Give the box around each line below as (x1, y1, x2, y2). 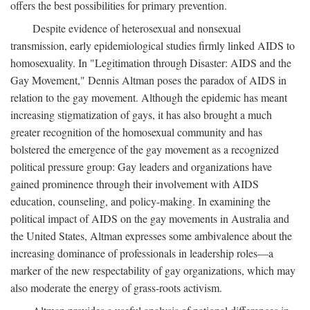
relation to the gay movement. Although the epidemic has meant (10, 89, 287, 104)
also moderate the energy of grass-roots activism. (10, 280, 222, 295)
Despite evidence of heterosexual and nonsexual (33, 20, 241, 35)
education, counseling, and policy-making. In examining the (10, 193, 271, 208)
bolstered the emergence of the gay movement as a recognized (10, 141, 279, 156)
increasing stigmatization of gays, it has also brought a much (10, 107, 272, 122)
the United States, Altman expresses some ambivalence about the (10, 228, 292, 243)
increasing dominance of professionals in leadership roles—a (10, 245, 273, 260)
